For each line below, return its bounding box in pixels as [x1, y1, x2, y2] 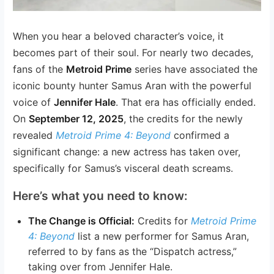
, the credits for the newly [124, 112, 243, 125]
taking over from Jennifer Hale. [28, 260, 173, 273]
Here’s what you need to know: [13, 188, 188, 203]
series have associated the [131, 62, 258, 75]
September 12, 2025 [29, 112, 124, 125]
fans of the [13, 62, 67, 75]
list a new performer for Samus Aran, [75, 229, 250, 242]
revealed [13, 128, 56, 141]
